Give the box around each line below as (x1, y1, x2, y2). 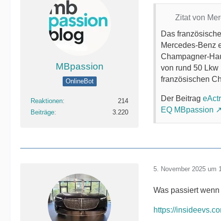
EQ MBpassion (161, 106, 214, 114)
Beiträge (31, 109, 54, 116)
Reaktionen (31, 97, 63, 105)
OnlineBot (65, 77, 94, 85)
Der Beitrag (161, 94, 203, 103)
